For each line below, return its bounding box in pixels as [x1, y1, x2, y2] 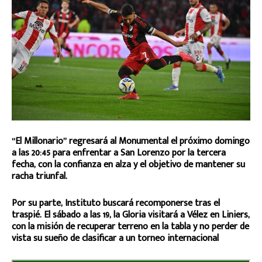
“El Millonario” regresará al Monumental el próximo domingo [12, 133, 250, 149]
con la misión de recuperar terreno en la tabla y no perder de [12, 218, 249, 235]
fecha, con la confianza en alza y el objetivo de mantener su [12, 156, 245, 173]
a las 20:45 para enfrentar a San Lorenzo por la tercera [12, 144, 226, 161]
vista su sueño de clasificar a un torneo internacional [12, 230, 219, 246]
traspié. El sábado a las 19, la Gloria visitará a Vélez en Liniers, [12, 206, 250, 223]
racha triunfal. [12, 168, 67, 184]
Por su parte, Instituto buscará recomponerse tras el [12, 195, 220, 211]
